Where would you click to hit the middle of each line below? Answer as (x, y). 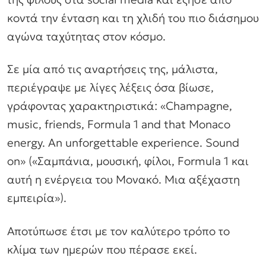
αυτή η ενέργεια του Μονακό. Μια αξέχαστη (123, 180)
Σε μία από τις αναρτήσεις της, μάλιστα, (113, 69)
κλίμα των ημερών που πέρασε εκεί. (102, 250)
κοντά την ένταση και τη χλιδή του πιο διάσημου (133, 18)
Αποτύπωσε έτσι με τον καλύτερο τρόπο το (118, 231)
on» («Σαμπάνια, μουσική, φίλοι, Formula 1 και (128, 161)
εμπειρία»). (37, 198)
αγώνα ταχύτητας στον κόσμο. (86, 36)
